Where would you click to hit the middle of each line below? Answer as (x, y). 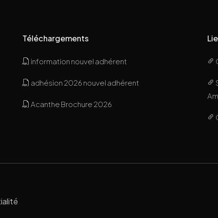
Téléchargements (55, 38)
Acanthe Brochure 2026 (71, 104)
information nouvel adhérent (78, 61)
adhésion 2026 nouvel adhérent (84, 82)
